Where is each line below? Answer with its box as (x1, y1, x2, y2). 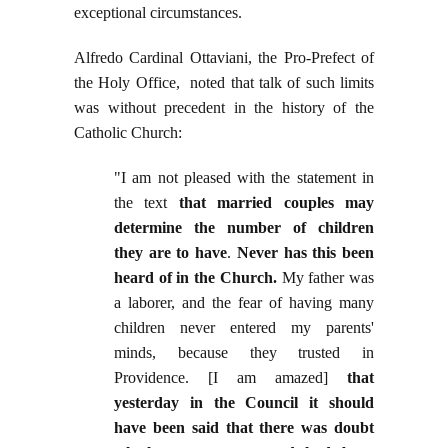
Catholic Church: (74, 124, 182, 142)
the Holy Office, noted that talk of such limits (74, 74, 374, 92)
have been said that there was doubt (114, 419, 374, 437)
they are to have (114, 244, 228, 262)
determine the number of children (114, 219, 374, 237)
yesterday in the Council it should (114, 394, 374, 412)
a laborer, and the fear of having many (114, 294, 374, 312)
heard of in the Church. (114, 269, 277, 287)
